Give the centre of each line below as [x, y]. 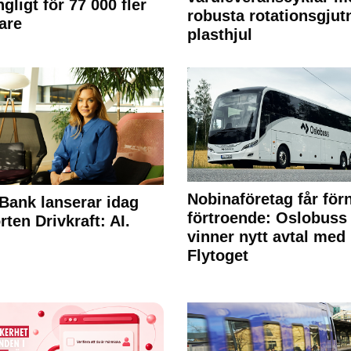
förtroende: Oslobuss [267, 218]
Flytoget [217, 256]
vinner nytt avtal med [266, 237]
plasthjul [219, 35]
